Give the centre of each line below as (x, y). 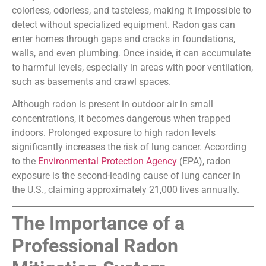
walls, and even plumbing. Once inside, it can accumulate (131, 53)
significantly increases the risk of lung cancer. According (129, 147)
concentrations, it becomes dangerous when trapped (121, 119)
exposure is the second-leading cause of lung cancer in (126, 176)
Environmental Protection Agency (109, 161)
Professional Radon (95, 246)
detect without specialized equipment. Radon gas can (123, 25)
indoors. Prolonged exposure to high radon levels (114, 133)
